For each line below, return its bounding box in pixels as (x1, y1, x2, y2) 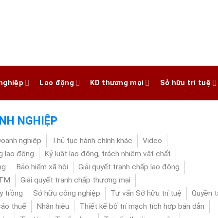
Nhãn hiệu (36, 202, 69, 211)
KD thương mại (90, 78, 144, 87)
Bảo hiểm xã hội (16, 163, 68, 171)
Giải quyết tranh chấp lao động (78, 163, 180, 171)
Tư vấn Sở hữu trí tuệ (110, 189, 182, 198)
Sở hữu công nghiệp (33, 189, 100, 198)
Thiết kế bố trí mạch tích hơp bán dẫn (79, 202, 204, 211)
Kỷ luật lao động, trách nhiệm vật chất (44, 149, 171, 158)
